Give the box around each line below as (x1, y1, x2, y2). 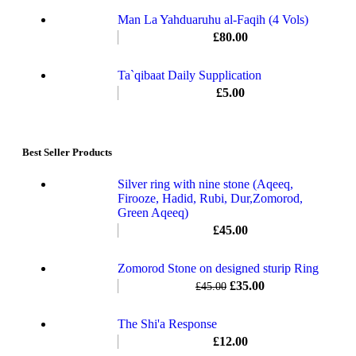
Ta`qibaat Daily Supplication (118, 68, 261, 83)
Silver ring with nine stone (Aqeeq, (118, 176, 293, 191)
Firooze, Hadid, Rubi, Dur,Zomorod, (118, 191, 303, 205)
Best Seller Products (22, 146, 112, 159)
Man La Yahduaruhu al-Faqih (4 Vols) (118, 13, 308, 27)
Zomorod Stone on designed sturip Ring (118, 261, 319, 275)
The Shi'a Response (118, 316, 217, 331)
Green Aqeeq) (118, 205, 188, 219)
